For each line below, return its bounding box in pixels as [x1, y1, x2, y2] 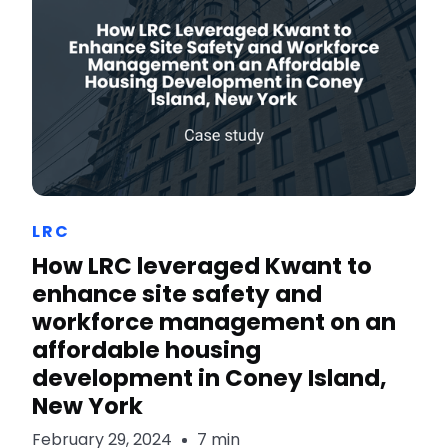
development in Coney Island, [32, 362, 388, 395]
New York [32, 390, 144, 423]
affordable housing [32, 334, 262, 367]
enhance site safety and [32, 278, 323, 311]
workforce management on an [32, 306, 397, 339]
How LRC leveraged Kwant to [32, 250, 373, 283]
